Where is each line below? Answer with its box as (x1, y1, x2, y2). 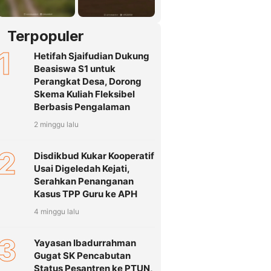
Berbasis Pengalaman (34, 101, 130, 113)
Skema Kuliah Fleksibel (34, 88, 135, 100)
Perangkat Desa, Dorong (34, 76, 142, 88)
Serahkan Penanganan (34, 175, 134, 188)
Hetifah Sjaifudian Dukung (34, 50, 149, 62)
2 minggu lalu (34, 120, 79, 129)
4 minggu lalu (34, 207, 79, 217)
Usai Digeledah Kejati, (34, 163, 129, 175)
